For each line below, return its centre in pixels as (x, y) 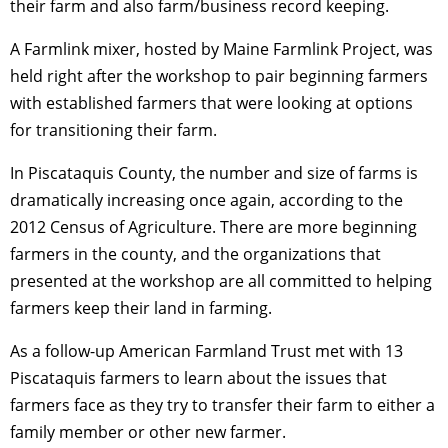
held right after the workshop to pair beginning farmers (219, 76)
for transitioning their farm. (113, 130)
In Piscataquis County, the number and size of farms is (214, 173)
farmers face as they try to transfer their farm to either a (222, 405)
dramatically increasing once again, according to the (206, 200)
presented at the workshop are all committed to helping (221, 281)
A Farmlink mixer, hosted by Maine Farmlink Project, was (221, 49)
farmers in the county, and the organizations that (195, 254)
